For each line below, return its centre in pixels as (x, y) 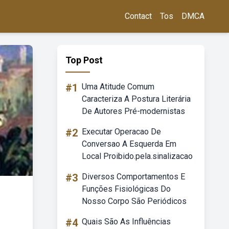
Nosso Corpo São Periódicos (134, 201)
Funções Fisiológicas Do (126, 189)
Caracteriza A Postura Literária (136, 99)
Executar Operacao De (121, 132)
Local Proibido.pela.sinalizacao (137, 156)
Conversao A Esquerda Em (129, 144)
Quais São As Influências (126, 222)
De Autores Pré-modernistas (133, 111)
